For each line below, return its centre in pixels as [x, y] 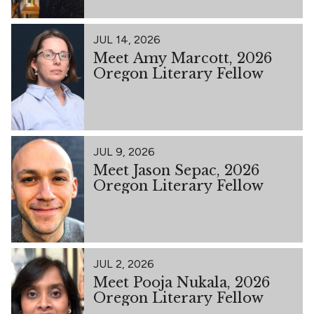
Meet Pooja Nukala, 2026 [181, 282]
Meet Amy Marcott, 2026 [182, 58]
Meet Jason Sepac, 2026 [176, 170]
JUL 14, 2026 [127, 39]
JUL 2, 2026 [123, 264]
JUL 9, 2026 [124, 151]
